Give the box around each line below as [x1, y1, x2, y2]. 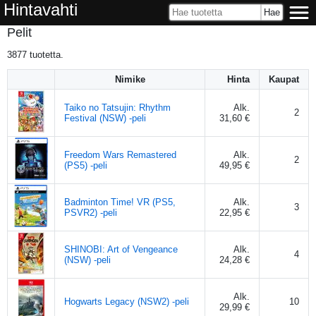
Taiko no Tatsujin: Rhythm [64, 102, 171, 113]
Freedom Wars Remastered [64, 149, 176, 160]
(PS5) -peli [64, 159, 107, 171]
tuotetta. [27, 49, 63, 60]
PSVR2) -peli [64, 207, 117, 218]
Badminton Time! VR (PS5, [64, 196, 176, 207]
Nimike [114, 73, 145, 85]
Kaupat [269, 73, 299, 85]
